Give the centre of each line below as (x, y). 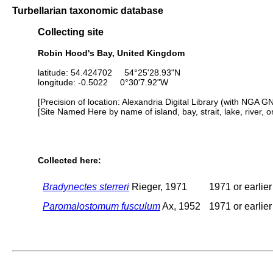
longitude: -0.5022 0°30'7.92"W (103, 82)
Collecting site (71, 32)
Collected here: (69, 161)
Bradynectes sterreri (86, 186)
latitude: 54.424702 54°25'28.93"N (109, 72)
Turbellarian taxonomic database (88, 10)
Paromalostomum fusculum (101, 206)
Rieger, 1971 (158, 186)
